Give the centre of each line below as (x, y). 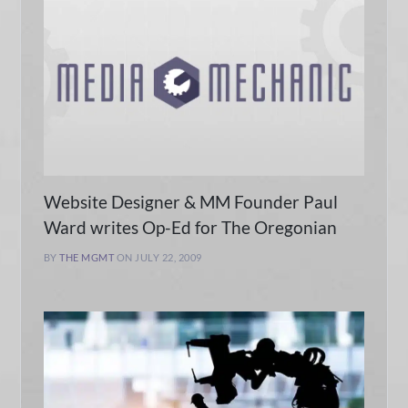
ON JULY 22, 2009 (159, 257)
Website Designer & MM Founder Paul (190, 202)
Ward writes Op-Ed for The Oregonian (190, 227)
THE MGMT (87, 257)
